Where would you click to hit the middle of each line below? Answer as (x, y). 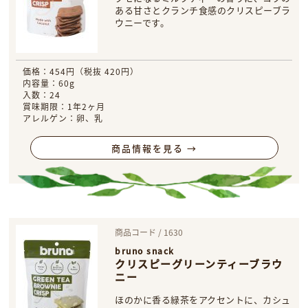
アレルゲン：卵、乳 (63, 118)
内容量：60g (49, 83)
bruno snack (145, 251)
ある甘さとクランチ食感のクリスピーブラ (203, 10)
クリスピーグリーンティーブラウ (199, 264)
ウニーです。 (142, 22)
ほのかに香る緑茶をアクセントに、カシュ (203, 299)
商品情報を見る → (154, 148)
